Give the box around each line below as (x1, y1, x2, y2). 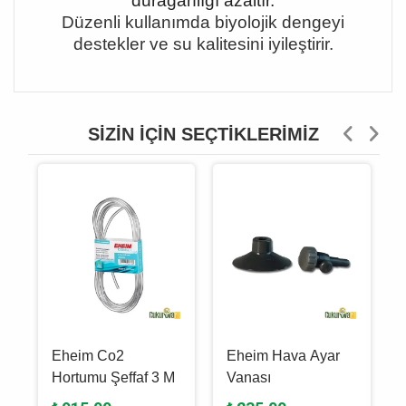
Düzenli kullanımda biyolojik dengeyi (62, 13, 344, 32)
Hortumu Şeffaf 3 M (52, 370, 175, 385)
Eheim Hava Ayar (227, 348, 340, 363)
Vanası (227, 370, 271, 385)
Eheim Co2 (52, 348, 124, 363)
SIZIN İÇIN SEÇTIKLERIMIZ (87, 124, 319, 144)
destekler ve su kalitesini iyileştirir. (72, 34, 333, 53)
